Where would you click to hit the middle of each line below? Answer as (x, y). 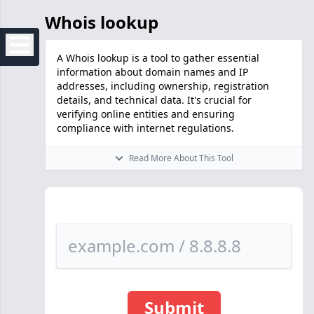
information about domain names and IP (152, 72)
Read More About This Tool (181, 158)
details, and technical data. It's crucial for (154, 100)
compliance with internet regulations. (145, 128)
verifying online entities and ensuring (146, 114)
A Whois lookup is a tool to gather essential (158, 58)
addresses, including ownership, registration (163, 86)
